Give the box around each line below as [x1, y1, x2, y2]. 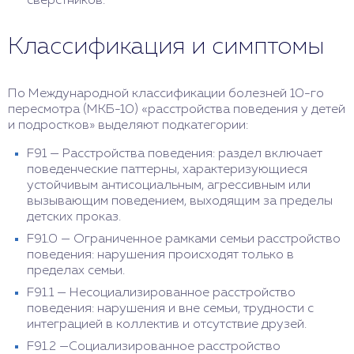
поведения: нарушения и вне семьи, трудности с [27, 302, 314, 315]
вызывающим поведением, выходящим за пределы [27, 194, 333, 208]
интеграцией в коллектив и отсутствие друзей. [27, 318, 307, 331]
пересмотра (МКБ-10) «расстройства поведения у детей [8, 103, 345, 116]
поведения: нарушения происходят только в [27, 248, 294, 262]
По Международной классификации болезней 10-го [8, 87, 324, 100]
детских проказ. [27, 210, 121, 224]
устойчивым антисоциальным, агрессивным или [27, 179, 311, 192]
